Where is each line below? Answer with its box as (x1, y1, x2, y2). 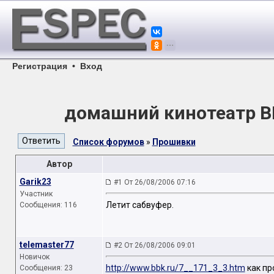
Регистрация (12, 61, 67, 71)
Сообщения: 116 (19, 201, 77, 209)
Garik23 (19, 177, 51, 187)
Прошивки (152, 137, 196, 147)
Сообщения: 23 (19, 264, 73, 272)
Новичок (19, 253, 50, 261)
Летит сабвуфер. (105, 200, 174, 210)
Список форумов (72, 137, 144, 147)
